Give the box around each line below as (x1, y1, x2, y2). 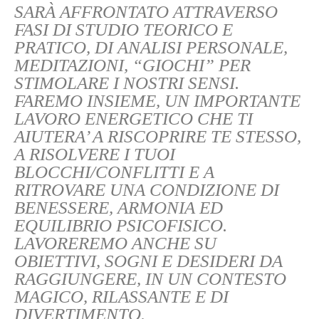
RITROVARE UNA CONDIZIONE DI (14, 180, 279, 200)
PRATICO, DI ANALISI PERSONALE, (14, 38, 288, 58)
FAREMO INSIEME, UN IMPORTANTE (14, 91, 300, 111)
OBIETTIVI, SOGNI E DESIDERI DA (14, 251, 283, 271)
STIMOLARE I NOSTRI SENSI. (14, 73, 239, 93)
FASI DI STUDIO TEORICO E (14, 20, 233, 40)
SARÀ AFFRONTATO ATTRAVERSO (14, 2, 278, 22)
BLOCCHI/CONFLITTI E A (14, 162, 214, 182)
